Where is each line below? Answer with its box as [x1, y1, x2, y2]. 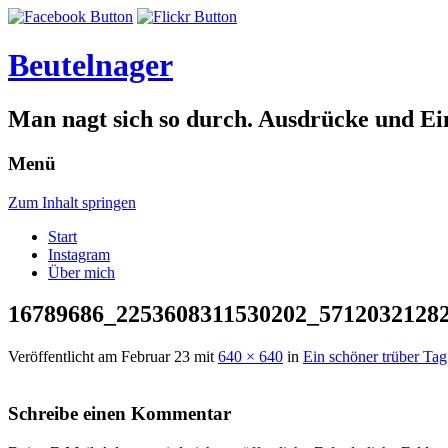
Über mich [48, 263, 115, 281]
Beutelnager [8, 47, 173, 84]
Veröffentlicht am [8, 348, 121, 366]
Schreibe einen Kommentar [8, 403, 231, 425]
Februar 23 [121, 348, 190, 366]
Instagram [48, 245, 110, 263]
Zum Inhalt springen [8, 193, 136, 211]
